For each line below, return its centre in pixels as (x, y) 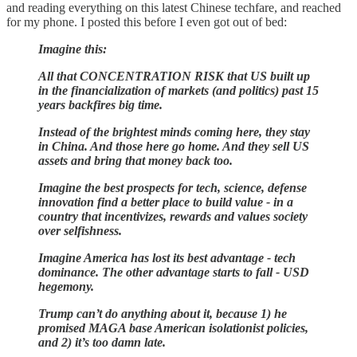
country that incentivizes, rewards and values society (173, 216)
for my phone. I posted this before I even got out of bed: (147, 22)
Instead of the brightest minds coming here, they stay (174, 131)
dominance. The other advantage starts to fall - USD (174, 272)
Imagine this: (73, 49)
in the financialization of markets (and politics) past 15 (178, 90)
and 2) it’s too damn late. (102, 342)
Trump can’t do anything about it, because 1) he (163, 313)
